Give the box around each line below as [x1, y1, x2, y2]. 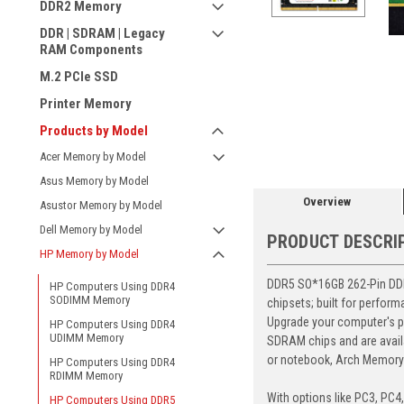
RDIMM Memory [50, 369, 123, 382]
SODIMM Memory [50, 293, 130, 307]
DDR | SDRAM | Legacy [40, 25, 165, 41]
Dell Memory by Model [40, 223, 142, 236]
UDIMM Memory [50, 331, 124, 344]
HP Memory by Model [40, 247, 139, 261]
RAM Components [40, 41, 142, 58]
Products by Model [40, 123, 148, 139]
